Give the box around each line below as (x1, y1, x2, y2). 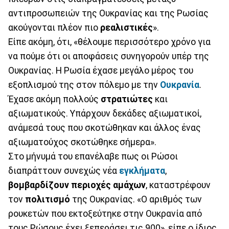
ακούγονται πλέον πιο (8, 22, 100, 33)
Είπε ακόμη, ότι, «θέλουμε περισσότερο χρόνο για (8, 36, 211, 47)
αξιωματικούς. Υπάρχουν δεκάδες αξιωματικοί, (8, 108, 201, 119)
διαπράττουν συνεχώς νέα (8, 165, 119, 176)
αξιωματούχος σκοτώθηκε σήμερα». (8, 136, 156, 147)
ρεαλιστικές (100, 22, 153, 33)
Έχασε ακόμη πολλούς (8, 94, 99, 104)
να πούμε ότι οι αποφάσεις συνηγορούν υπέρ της (8, 51, 209, 61)
